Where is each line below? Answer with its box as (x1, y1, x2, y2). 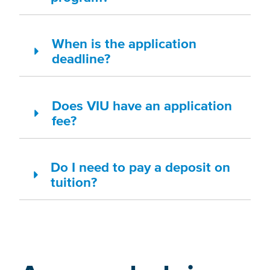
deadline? (52, 51, 111, 67)
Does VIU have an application (51, 97, 232, 113)
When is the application (52, 36, 197, 52)
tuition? (51, 174, 98, 190)
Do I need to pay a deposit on (51, 159, 231, 175)
